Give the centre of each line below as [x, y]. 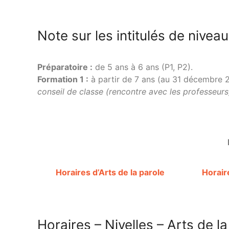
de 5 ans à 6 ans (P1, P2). [143, 67]
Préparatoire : [65, 67]
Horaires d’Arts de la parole [110, 172]
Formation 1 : [63, 79]
